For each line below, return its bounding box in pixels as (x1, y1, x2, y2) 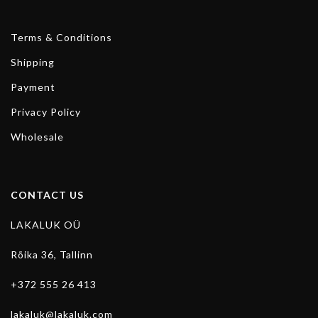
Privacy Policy (11, 105, 81, 118)
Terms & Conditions (11, 31, 112, 43)
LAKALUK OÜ (11, 218, 81, 231)
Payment (11, 80, 55, 93)
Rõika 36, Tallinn (11, 248, 93, 261)
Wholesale (11, 130, 64, 143)
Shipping (11, 55, 55, 68)
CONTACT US (11, 188, 84, 201)
